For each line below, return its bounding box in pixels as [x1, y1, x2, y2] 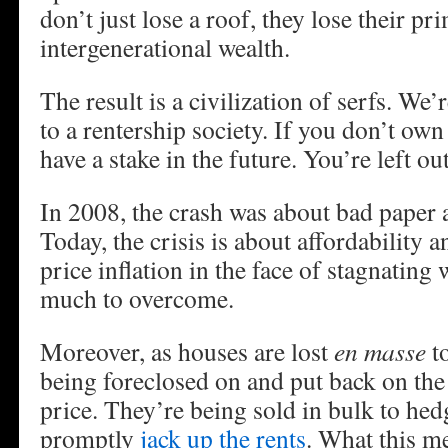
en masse [334, 334, 426, 368]
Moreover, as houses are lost [40, 334, 334, 368]
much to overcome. [40, 281, 234, 315]
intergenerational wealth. [40, 30, 290, 64]
